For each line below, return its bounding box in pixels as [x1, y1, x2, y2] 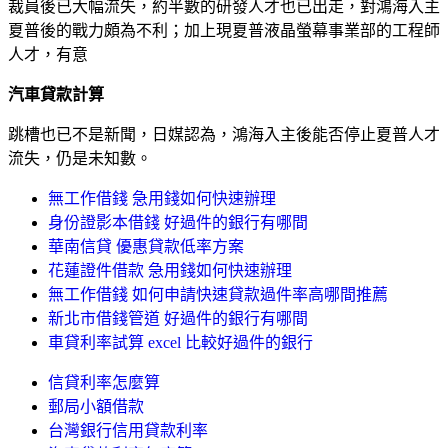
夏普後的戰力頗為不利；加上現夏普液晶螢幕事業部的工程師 [8, 21, 440, 39]
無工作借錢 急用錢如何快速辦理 [48, 189, 276, 207]
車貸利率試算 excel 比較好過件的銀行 [48, 333, 313, 351]
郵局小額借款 [48, 397, 144, 415]
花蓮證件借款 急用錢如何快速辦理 [48, 261, 292, 279]
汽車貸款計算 [8, 85, 104, 103]
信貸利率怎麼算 [48, 373, 160, 391]
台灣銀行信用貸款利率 [48, 421, 208, 439]
